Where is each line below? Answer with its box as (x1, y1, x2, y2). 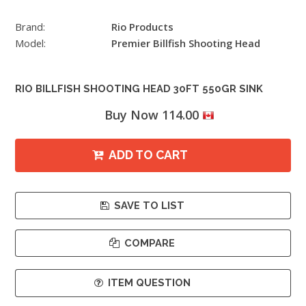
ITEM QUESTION (107, 277, 191, 289)
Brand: (15, 20, 45, 34)
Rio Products (111, 20, 173, 34)
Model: (15, 36, 46, 51)
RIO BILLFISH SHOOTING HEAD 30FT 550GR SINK (15, 83, 263, 95)
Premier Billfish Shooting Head (111, 36, 260, 51)
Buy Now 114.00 (104, 107, 199, 124)
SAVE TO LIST (113, 199, 184, 211)
